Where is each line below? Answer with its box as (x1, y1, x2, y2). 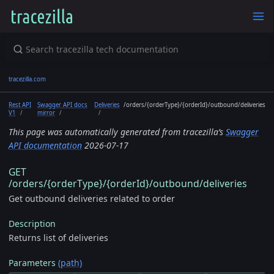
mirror (37, 108, 55, 117)
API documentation (9, 139, 82, 151)
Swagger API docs (37, 100, 87, 109)
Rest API (9, 100, 31, 109)
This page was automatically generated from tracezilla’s (9, 125, 226, 138)
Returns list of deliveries (9, 231, 108, 243)
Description (9, 218, 56, 230)
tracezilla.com (9, 75, 46, 83)
